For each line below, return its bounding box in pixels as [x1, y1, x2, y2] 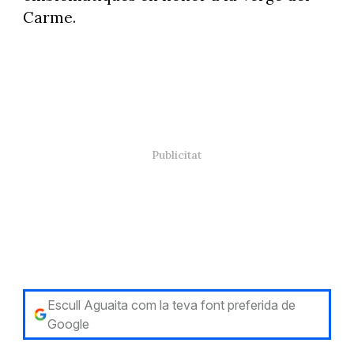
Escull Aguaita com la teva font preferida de [47, 297, 296, 314]
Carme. [22, 7, 76, 27]
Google [47, 316, 90, 333]
